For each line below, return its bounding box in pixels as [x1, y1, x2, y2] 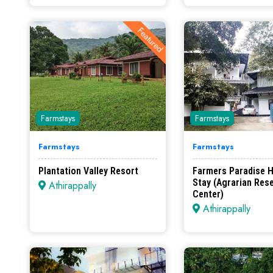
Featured [135, 24, 166, 55]
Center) [193, 188, 224, 200]
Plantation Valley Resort [38, 165, 138, 177]
